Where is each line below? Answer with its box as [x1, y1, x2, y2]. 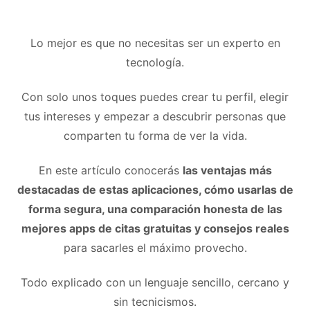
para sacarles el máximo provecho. [63, 240, 247, 255]
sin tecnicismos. [113, 294, 197, 309]
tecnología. [126, 55, 184, 69]
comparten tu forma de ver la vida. [63, 128, 247, 143]
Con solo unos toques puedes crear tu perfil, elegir [21, 89, 289, 104]
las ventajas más [182, 163, 272, 177]
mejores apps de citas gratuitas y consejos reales [21, 221, 289, 235]
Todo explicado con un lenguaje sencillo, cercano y [21, 275, 289, 289]
